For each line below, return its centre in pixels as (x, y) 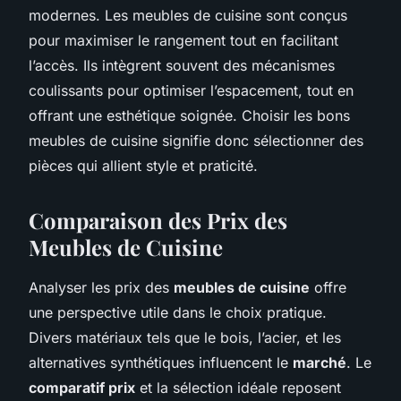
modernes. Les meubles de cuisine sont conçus (188, 15)
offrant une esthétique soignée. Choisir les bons (189, 115)
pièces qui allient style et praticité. (143, 165)
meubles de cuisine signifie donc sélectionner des (196, 140)
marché (320, 362)
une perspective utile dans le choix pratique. (178, 312)
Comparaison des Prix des (158, 220)
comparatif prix (82, 387)
